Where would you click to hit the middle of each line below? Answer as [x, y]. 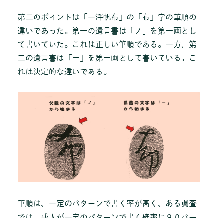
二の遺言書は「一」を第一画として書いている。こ [107, 58]
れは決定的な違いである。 [64, 71]
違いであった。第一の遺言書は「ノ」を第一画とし [107, 30]
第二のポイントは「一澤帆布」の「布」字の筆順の [107, 17]
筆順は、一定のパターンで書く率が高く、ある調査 [107, 204]
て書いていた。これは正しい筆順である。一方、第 [107, 44]
